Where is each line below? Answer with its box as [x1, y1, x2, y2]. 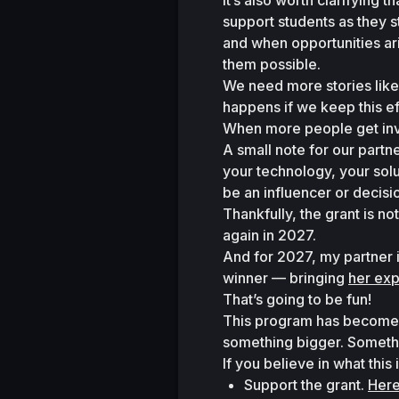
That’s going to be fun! [223, 290, 371, 308]
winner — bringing [223, 269, 348, 287]
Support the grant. [244, 376, 368, 394]
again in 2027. [223, 226, 316, 244]
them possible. [223, 55, 321, 73]
